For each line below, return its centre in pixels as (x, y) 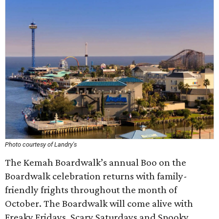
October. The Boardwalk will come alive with (99, 203)
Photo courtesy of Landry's (41, 144)
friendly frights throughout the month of (91, 190)
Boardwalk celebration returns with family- (96, 176)
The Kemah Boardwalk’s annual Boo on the (96, 162)
